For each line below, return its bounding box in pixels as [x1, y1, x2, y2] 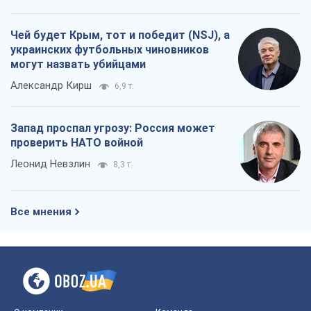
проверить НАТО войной [10, 136, 143, 150]
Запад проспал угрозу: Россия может [10, 121, 215, 135]
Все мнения [10, 205, 72, 219]
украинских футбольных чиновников [10, 43, 209, 57]
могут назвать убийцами [10, 58, 146, 72]
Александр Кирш [10, 79, 92, 92]
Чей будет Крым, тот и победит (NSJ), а [10, 28, 230, 42]
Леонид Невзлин [10, 158, 90, 171]
